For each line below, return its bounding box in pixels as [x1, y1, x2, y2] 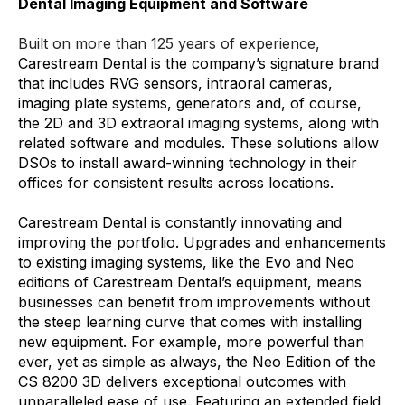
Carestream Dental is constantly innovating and [18, 213, 342, 232]
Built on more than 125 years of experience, [18, 33, 320, 52]
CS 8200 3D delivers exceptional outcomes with [18, 372, 346, 391]
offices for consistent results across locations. [18, 173, 334, 192]
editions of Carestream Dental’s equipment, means [18, 273, 362, 292]
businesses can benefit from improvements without [18, 293, 370, 312]
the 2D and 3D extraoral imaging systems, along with [18, 113, 379, 132]
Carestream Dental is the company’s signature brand [18, 53, 379, 72]
